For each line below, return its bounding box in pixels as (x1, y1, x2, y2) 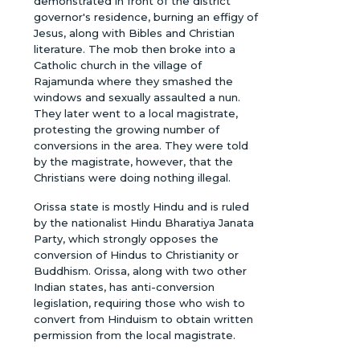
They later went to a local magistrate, (34, 106, 239, 120)
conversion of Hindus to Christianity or (34, 247, 239, 261)
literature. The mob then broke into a (34, 42, 236, 55)
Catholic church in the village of (34, 58, 202, 72)
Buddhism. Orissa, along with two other (34, 264, 247, 277)
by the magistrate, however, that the (34, 154, 234, 168)
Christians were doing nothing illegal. (34, 170, 231, 184)
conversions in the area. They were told (34, 138, 249, 152)
